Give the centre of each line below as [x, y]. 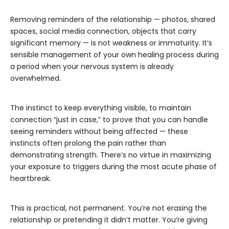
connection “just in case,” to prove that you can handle [109, 120]
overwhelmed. [36, 78]
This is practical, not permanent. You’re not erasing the [109, 208]
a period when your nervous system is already [92, 67]
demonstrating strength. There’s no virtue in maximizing [111, 155]
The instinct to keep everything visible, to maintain [101, 108]
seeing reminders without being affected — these [99, 132]
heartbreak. [31, 179]
